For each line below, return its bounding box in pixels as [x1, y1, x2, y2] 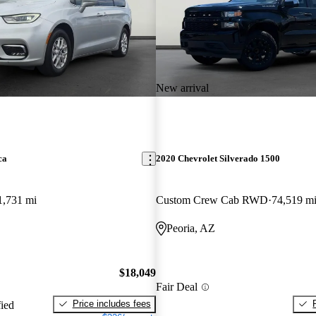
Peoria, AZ [166, 222, 215, 235]
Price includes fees [72, 298, 151, 309]
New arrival [155, 81, 209, 94]
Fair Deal [155, 281, 197, 293]
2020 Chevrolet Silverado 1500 [155, 153, 280, 164]
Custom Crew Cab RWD [155, 194, 268, 207]
